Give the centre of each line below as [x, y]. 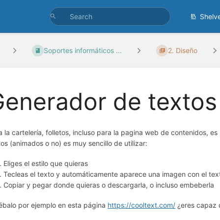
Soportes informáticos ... [83, 51]
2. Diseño [183, 51]
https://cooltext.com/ [142, 205]
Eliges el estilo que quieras [46, 164]
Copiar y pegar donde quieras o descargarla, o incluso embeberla [109, 185]
